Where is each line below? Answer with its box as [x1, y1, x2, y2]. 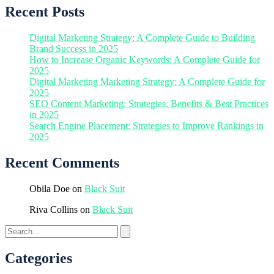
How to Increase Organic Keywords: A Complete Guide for [29, 54, 260, 65]
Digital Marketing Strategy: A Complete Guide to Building [29, 32, 255, 43]
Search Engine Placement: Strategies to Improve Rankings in [29, 120, 264, 131]
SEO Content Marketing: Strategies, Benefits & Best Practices [29, 98, 268, 109]
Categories [5, 250, 72, 266]
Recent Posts [5, 4, 84, 20]
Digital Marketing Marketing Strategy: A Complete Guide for [29, 76, 265, 87]
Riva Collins [29, 204, 78, 215]
